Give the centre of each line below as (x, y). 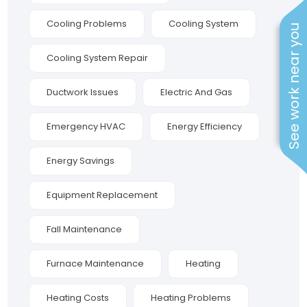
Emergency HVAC (86, 127)
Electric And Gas (197, 93)
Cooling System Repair (98, 58)
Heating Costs (78, 298)
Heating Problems (191, 298)
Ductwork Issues (83, 93)
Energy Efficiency (205, 127)
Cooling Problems (87, 24)
